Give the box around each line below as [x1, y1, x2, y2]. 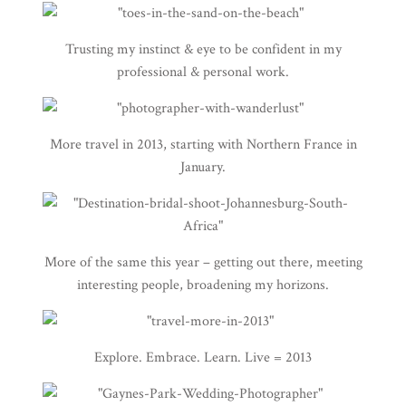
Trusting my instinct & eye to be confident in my [64, 39, 342, 59]
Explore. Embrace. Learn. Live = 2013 [94, 347, 312, 367]
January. [180, 157, 226, 177]
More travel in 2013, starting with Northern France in [49, 134, 357, 154]
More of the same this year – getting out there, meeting [43, 252, 362, 272]
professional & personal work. [117, 62, 289, 82]
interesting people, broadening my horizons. [77, 275, 329, 295]
